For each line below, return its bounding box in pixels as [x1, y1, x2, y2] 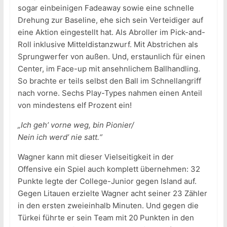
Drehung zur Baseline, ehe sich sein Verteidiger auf [17, 15, 203, 25]
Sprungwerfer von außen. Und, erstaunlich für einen [17, 52, 205, 62]
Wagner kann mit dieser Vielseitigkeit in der [17, 152, 174, 162]
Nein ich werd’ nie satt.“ [17, 132, 102, 142]
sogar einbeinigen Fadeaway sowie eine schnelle [17, 3, 194, 13]
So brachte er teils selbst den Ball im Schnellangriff [17, 76, 201, 86]
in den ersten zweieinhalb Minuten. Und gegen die [17, 201, 199, 211]
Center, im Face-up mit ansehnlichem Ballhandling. [17, 64, 200, 74]
